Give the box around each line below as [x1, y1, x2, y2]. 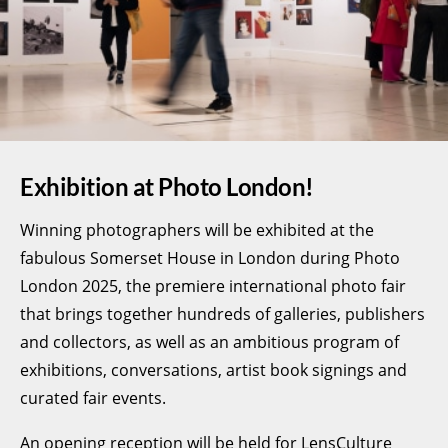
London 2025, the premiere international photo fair [20, 274, 406, 297]
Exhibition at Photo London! [20, 172, 314, 202]
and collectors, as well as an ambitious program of [20, 330, 399, 353]
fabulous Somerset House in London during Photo [20, 246, 400, 269]
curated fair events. [20, 386, 166, 409]
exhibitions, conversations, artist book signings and [20, 358, 407, 381]
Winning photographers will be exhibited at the [20, 218, 374, 241]
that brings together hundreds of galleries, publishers [20, 302, 425, 325]
